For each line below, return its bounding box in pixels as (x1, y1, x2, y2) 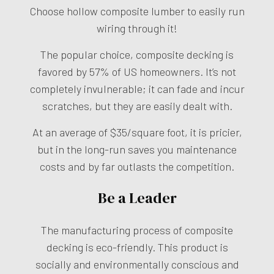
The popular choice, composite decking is (40, 47, 234, 61)
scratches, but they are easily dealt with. (42, 98, 232, 113)
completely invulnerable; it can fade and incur (29, 81, 245, 95)
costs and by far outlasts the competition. (40, 159, 234, 173)
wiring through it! (97, 21, 177, 35)
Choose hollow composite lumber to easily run (29, 4, 245, 18)
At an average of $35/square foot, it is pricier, (32, 125, 242, 139)
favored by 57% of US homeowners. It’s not (38, 64, 236, 78)
